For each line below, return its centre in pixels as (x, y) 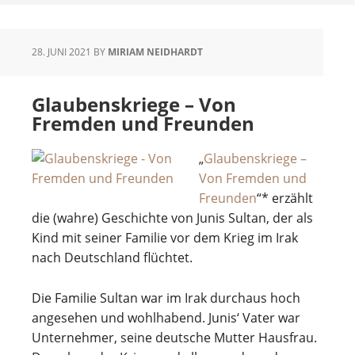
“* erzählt (285, 198)
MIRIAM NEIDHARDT (155, 52)
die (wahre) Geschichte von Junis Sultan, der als (172, 218)
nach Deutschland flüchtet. (112, 258)
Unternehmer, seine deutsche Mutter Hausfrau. (174, 338)
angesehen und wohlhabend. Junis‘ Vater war (166, 318)
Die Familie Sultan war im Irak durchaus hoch (166, 298)
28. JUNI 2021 (61, 52)
